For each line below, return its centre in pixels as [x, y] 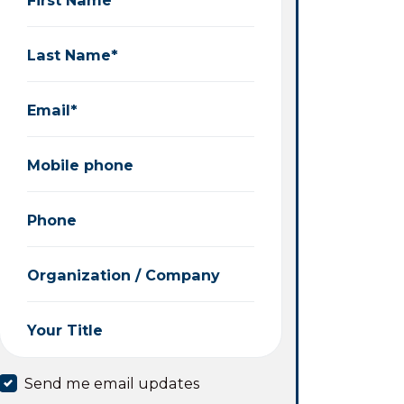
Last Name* [73, 55]
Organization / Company [124, 275]
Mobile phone [81, 165]
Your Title [65, 330]
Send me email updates [112, 383]
